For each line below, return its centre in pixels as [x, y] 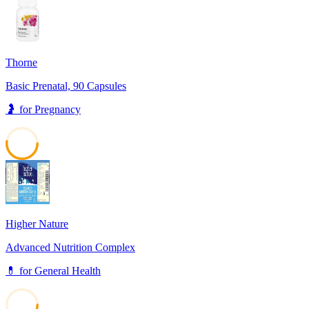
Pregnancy [58, 110]
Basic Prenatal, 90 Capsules [66, 86]
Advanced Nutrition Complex [70, 248]
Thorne [21, 63]
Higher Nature [37, 224]
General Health [68, 271]
